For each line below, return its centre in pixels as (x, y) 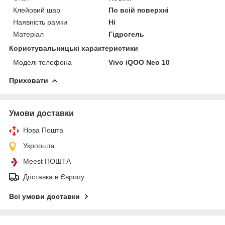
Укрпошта (39, 145)
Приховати (29, 80)
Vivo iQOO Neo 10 (139, 62)
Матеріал (28, 34)
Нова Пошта (43, 130)
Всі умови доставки (44, 196)
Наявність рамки (40, 22)
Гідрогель (127, 34)
